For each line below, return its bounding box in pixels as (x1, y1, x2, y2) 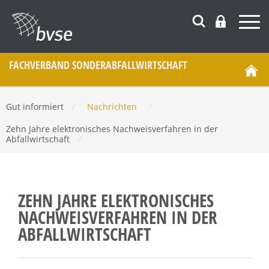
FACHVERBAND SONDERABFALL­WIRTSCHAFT (9, 58, 187, 72)
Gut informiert (6, 100, 66, 112)
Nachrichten (87, 100, 137, 112)
